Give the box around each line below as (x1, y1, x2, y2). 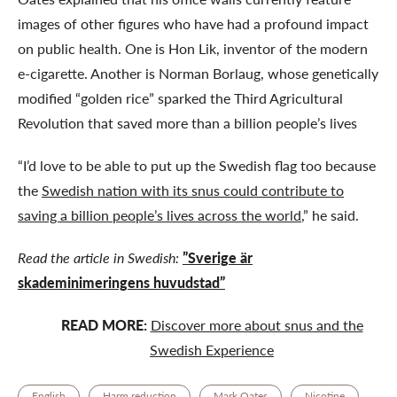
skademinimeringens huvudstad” (18, 271, 225, 292)
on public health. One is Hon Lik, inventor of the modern (18, 37, 368, 58)
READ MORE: (60, 314, 147, 335)
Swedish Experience (150, 339, 274, 360)
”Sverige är (183, 246, 253, 268)
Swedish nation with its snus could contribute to (42, 179, 344, 200)
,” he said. (301, 204, 359, 225)
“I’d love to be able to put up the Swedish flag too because (18, 154, 376, 175)
